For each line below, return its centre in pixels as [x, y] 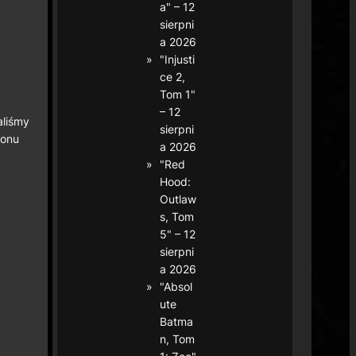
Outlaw [178, 199]
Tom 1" [178, 94]
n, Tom [178, 339]
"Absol [176, 286]
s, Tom [177, 216]
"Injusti [178, 59]
